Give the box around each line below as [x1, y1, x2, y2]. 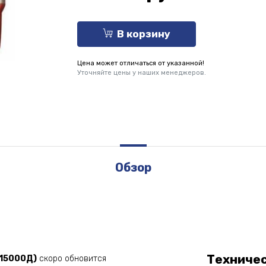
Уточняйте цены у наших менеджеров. [77, 69, 207, 77]
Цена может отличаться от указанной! [77, 59, 205, 67]
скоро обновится [37, 254, 106, 264]
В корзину [117, 28, 171, 40]
